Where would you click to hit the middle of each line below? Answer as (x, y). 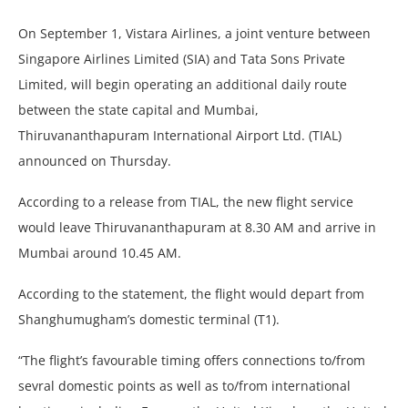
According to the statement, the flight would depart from (191, 293)
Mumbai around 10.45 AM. (100, 252)
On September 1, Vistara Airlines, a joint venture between (194, 33)
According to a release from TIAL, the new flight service (186, 201)
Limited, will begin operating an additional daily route (183, 84)
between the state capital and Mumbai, (138, 109)
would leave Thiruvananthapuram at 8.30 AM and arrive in (197, 227)
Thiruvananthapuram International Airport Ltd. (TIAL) (180, 135)
